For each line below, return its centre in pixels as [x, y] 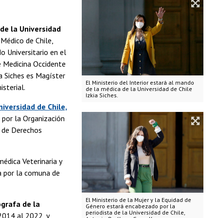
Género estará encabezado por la [130, 206]
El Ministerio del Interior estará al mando [140, 82]
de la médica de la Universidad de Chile [139, 89]
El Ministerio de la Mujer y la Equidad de [138, 200]
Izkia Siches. [102, 95]
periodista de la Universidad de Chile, [135, 213]
